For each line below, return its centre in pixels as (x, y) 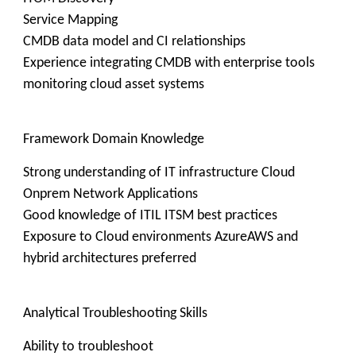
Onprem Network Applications (110, 194)
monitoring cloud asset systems (114, 85)
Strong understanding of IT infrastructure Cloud (159, 173)
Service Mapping (70, 20)
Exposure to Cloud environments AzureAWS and (161, 237)
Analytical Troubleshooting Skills (115, 313)
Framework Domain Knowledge (114, 139)
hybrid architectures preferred (110, 259)
